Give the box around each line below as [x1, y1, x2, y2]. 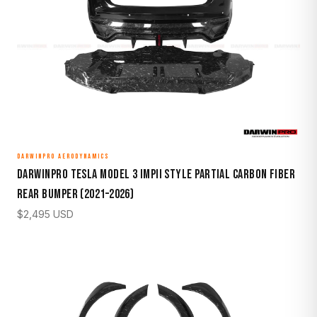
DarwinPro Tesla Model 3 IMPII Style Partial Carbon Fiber [17, 166, 296, 182]
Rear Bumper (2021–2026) [17, 186, 134, 202]
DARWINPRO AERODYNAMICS [17, 151, 109, 161]
